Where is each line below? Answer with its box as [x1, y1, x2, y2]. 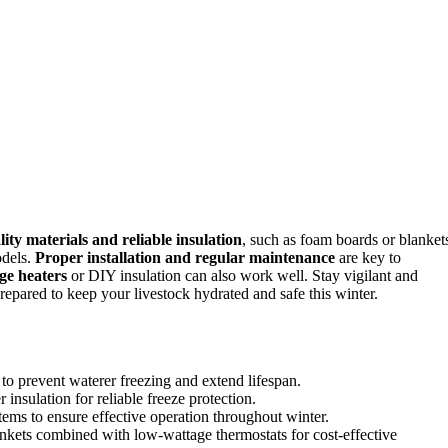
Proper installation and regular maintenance [35, 248, 335, 266]
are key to [335, 248, 401, 266]
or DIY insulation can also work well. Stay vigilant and [67, 266, 418, 284]
